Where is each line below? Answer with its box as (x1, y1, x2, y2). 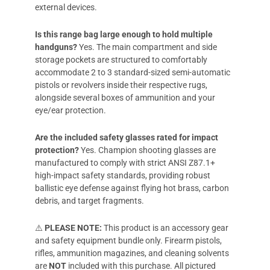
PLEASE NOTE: (45, 223, 102, 233)
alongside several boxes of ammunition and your (35, 93, 215, 102)
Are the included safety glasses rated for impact (35, 133, 218, 142)
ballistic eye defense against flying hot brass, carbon (35, 183, 229, 193)
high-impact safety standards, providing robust (35, 171, 210, 180)
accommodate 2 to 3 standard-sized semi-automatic (35, 67, 230, 77)
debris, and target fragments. (35, 196, 144, 206)
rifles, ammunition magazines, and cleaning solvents (35, 248, 229, 258)
